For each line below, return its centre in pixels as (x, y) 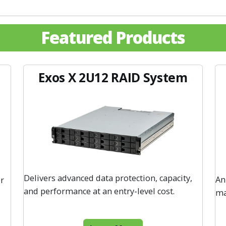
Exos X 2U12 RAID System (113, 77)
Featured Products (113, 37)
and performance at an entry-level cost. (99, 191)
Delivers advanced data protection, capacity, (108, 178)
